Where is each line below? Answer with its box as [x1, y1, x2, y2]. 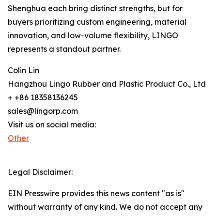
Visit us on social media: [8, 120, 96, 130]
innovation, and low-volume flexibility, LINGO [8, 31, 178, 41]
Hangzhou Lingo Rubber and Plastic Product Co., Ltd [8, 79, 206, 89]
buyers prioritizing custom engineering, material [8, 17, 186, 27]
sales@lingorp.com [8, 106, 78, 116]
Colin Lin [8, 65, 39, 76]
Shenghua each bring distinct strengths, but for [8, 3, 183, 14]
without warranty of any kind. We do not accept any [8, 202, 202, 212]
